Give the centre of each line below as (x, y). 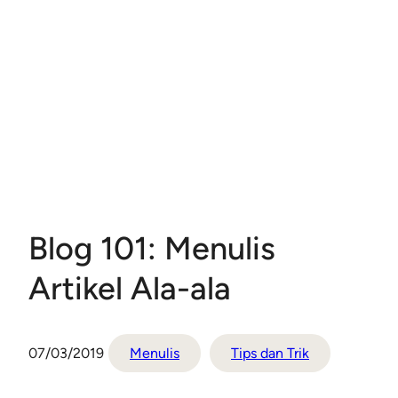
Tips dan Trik (270, 354)
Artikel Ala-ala (130, 289)
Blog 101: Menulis (152, 249)
